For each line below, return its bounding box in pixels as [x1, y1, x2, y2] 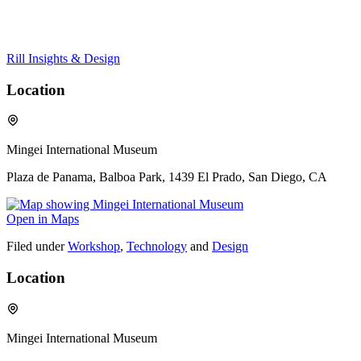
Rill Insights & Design [6, 51, 120, 65]
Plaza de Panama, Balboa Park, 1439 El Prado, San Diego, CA [6, 170, 327, 185]
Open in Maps [6, 212, 79, 226]
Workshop [68, 239, 120, 254]
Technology [127, 239, 187, 254]
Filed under [6, 239, 64, 254]
